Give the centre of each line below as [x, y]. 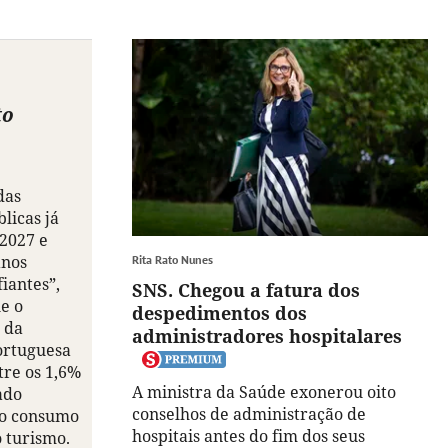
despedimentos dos [219, 313]
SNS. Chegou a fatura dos [246, 290]
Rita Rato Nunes [172, 260]
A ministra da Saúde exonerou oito [264, 392]
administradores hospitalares [267, 336]
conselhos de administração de [249, 414]
